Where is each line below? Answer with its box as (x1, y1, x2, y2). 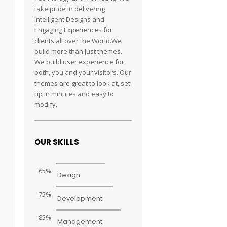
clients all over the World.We (34, 36, 122, 45)
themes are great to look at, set (34, 79, 131, 88)
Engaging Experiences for (34, 25, 113, 34)
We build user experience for (34, 57, 125, 66)
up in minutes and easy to (34, 89, 115, 98)
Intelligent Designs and (34, 15, 105, 24)
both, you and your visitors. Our (34, 68, 132, 77)
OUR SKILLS (34, 137, 80, 147)
